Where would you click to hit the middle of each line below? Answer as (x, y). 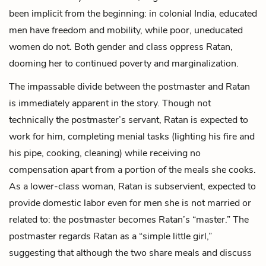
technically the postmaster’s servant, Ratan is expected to (129, 120)
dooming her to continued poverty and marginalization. (124, 63)
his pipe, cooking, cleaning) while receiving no (105, 153)
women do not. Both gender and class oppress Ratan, (121, 47)
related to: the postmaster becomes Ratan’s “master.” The (129, 219)
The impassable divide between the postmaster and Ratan (129, 86)
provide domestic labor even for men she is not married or (130, 203)
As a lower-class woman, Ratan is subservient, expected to (132, 186)
